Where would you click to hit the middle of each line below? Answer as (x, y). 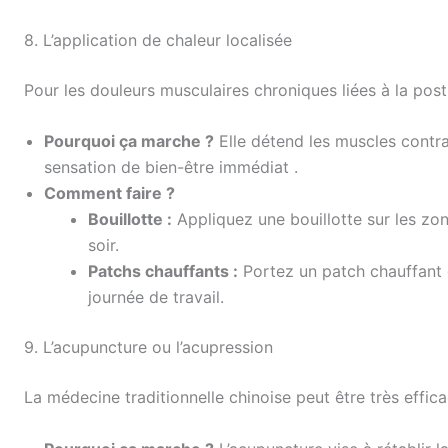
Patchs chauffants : (163, 271)
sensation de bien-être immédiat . (171, 167)
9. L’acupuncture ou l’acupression (148, 347)
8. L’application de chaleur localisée (158, 39)
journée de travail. (156, 297)
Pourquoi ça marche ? (129, 141)
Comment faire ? (109, 193)
